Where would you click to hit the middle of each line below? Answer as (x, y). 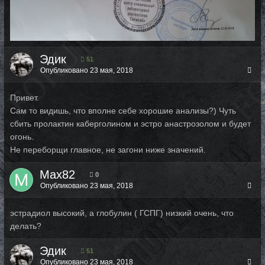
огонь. (22, 137)
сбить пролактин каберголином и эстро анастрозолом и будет (130, 124)
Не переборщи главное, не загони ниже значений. (108, 150)
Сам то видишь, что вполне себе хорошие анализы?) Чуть (123, 111)
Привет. (25, 98)
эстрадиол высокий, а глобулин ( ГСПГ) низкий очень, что (122, 213)
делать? (26, 226)
